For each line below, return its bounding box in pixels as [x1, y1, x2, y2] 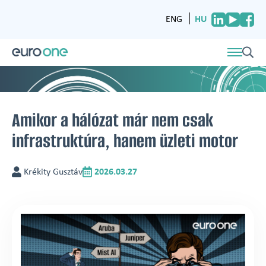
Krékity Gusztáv [21, 167, 83, 177]
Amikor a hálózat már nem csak [12, 107, 213, 133]
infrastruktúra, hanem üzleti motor [12, 128, 238, 154]
